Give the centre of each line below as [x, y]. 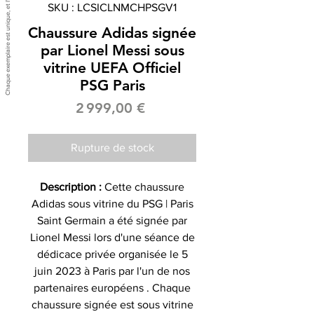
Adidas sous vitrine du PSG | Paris [112, 203]
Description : [72, 186]
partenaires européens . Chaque [112, 287]
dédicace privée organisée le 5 [112, 254]
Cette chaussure [144, 186]
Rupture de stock [112, 147]
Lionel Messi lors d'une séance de [112, 237]
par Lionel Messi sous [112, 50]
